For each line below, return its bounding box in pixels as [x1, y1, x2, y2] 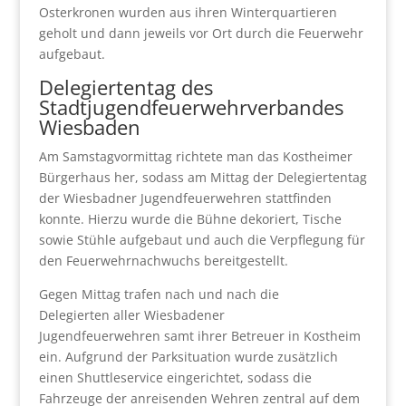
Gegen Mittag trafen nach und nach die [38, 285, 279, 303]
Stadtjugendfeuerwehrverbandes [38, 92, 343, 121]
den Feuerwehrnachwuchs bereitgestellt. [38, 251, 288, 269]
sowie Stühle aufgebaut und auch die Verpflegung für [38, 230, 365, 248]
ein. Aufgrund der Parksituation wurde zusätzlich [38, 347, 338, 365]
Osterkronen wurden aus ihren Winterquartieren [38, 3, 337, 21]
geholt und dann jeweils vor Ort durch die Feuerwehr [38, 24, 363, 42]
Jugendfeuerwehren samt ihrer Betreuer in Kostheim [38, 326, 361, 344]
